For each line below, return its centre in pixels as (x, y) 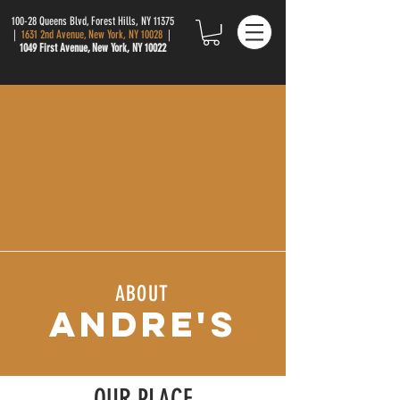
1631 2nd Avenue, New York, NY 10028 (92, 34)
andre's (143, 324)
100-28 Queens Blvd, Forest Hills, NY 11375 (93, 21)
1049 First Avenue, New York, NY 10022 (93, 48)
